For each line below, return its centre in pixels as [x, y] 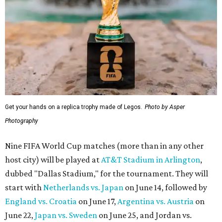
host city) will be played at [53, 159]
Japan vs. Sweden [66, 215]
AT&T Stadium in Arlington [151, 159]
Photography [22, 121]
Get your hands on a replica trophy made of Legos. [74, 107]
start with [24, 187]
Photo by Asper [165, 107]
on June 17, [97, 201]
